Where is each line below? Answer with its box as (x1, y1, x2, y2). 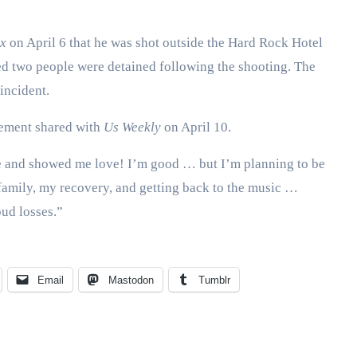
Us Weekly (104, 120, 161, 135)
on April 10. (161, 120, 231, 135)
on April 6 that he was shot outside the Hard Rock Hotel (6, 35, 323, 50)
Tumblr (198, 274, 230, 286)
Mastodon (108, 274, 154, 286)
